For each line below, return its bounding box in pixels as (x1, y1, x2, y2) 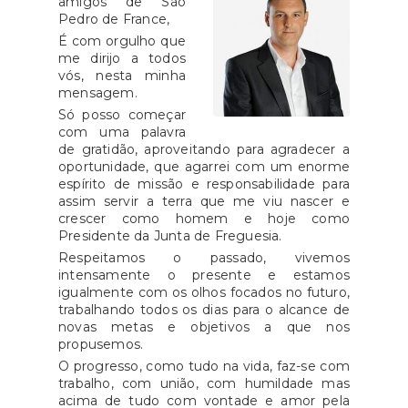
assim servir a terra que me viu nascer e (58, 192, 350, 209)
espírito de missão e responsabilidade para (58, 175, 350, 192)
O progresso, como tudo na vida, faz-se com (58, 357, 350, 374)
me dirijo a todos (58, 49, 186, 66)
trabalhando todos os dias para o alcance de (58, 301, 350, 318)
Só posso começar (58, 106, 186, 123)
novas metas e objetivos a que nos (58, 318, 350, 335)
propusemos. (58, 335, 144, 352)
